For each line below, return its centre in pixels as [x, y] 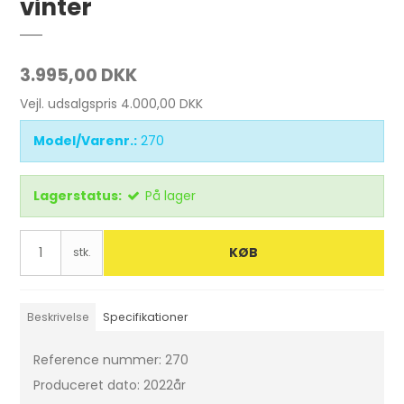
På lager [171, 196]
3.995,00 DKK [79, 76]
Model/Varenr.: [86, 141]
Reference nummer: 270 [111, 360]
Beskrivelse [58, 317]
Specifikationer [145, 317]
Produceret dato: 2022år [110, 386]
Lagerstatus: [78, 196]
